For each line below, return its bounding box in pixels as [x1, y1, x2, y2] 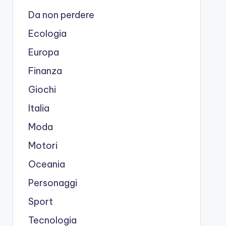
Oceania [28, 158, 65, 170]
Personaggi [28, 177, 77, 189]
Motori [28, 140, 58, 151]
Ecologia [28, 28, 67, 39]
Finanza [28, 65, 62, 77]
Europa [28, 46, 59, 58]
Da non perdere [28, 9, 94, 21]
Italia [28, 102, 49, 114]
